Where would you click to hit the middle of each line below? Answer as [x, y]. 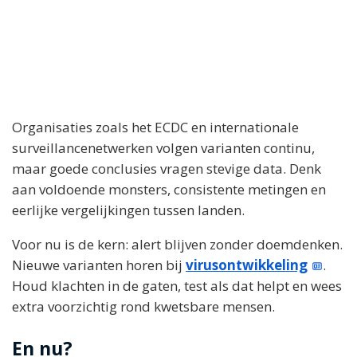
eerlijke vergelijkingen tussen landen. [128, 210]
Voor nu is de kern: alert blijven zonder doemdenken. [177, 244]
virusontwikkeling [247, 265]
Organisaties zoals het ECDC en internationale [155, 127]
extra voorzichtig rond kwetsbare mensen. [143, 306]
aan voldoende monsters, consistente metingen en [169, 189]
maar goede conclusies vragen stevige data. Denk [167, 169]
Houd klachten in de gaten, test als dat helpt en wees [177, 286]
